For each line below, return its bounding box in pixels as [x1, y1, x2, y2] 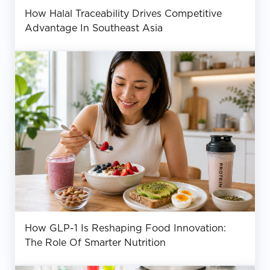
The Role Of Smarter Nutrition [25, 236, 166, 248]
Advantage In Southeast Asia [25, 22, 163, 34]
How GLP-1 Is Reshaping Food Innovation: [25, 222, 226, 234]
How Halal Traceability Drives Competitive [25, 8, 222, 20]
